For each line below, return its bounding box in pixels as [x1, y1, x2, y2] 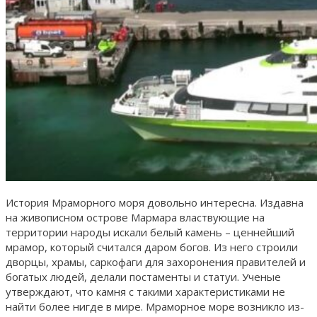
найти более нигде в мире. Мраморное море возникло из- [6, 299, 304, 313]
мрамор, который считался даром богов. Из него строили [6, 239, 298, 254]
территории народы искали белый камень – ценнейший [6, 224, 294, 239]
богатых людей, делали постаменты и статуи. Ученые [6, 269, 281, 284]
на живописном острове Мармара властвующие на [6, 209, 265, 224]
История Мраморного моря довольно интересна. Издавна [6, 195, 304, 209]
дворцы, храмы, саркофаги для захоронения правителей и [6, 254, 306, 269]
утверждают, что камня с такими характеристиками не [6, 284, 285, 299]
